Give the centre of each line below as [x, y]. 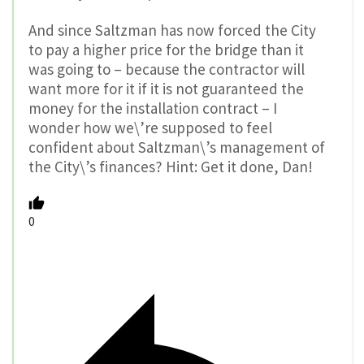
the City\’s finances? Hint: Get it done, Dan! [171, 167]
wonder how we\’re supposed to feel [150, 128]
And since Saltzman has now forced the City [172, 30]
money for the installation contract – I [153, 108]
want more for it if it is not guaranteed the [166, 89]
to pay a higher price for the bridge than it [166, 50]
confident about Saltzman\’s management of [177, 147]
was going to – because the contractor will [167, 69]
